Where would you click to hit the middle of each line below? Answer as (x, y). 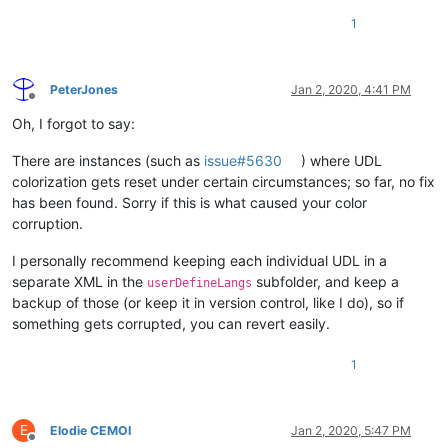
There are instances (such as (108, 160)
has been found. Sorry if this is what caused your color (189, 202)
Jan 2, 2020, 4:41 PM (351, 89)
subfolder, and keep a (325, 281)
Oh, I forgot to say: (73, 123)
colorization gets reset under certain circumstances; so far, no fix (223, 181)
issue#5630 (243, 160)
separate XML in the (79, 281)
